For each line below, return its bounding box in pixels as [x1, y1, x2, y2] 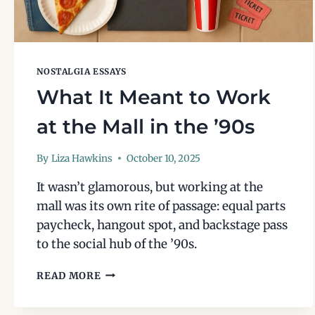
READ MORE [37, 269, 101, 282]
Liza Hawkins [51, 152, 112, 165]
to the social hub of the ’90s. [37, 236, 198, 252]
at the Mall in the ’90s [37, 115, 255, 139]
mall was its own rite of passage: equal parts [37, 198, 286, 214]
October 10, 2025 [126, 152, 200, 165]
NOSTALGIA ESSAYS [37, 66, 127, 77]
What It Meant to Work [37, 85, 271, 110]
